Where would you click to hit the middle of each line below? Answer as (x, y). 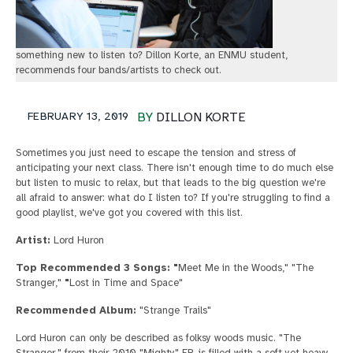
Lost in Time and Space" (126, 282)
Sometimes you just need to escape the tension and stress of (156, 152)
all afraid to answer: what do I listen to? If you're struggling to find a (173, 197)
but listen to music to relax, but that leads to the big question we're (171, 182)
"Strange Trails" (174, 310)
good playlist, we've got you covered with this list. (129, 212)
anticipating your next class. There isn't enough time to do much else (175, 167)
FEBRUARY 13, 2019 (78, 116)
